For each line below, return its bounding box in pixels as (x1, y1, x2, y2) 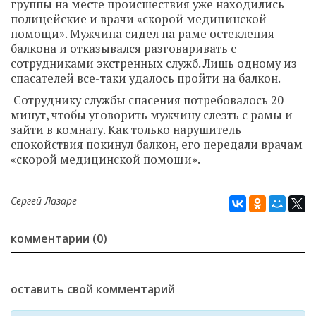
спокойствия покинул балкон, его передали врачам (11, 137, 303, 152)
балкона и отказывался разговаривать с (11, 41, 236, 56)
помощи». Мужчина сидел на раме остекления (11, 26, 274, 42)
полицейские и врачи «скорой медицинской (11, 11, 267, 27)
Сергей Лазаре (11, 194, 77, 207)
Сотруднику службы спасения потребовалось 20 (11, 92, 284, 108)
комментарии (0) (11, 231, 107, 246)
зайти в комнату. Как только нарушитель (11, 122, 241, 138)
